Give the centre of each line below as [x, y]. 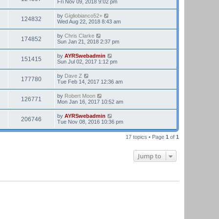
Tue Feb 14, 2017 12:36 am [90, 82]
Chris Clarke [79, 36]
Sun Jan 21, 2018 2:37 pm [88, 42]
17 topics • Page [146, 137]
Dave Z [73, 76]
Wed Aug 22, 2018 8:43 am [89, 22]
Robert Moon [80, 96]
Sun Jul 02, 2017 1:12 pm [87, 62]
